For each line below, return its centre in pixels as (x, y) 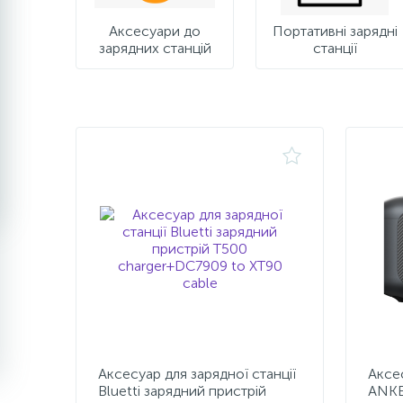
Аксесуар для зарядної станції (197, 374)
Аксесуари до (155, 31)
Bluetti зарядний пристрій (182, 391)
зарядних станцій (155, 48)
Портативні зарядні (335, 31)
